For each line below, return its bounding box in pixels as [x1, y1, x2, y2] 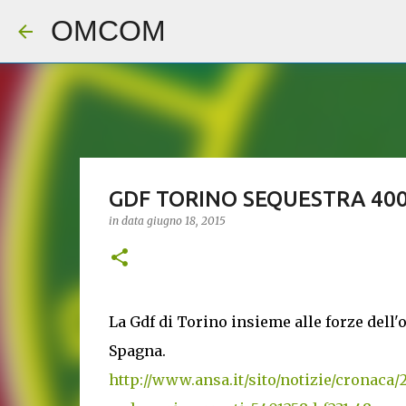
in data [108, 214, 147, 227]
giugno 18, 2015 [146, 214, 226, 227]
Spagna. [108, 342, 166, 360]
